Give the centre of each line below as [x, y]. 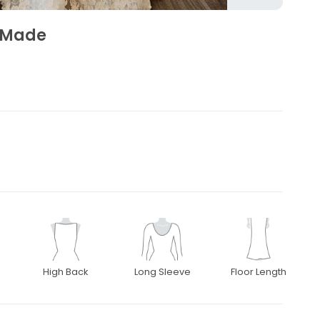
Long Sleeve [162, 272]
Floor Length [259, 272]
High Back [66, 272]
